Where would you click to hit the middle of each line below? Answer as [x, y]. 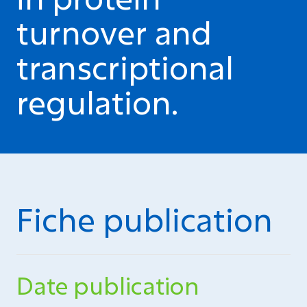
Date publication [108, 285]
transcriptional [125, 67]
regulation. [97, 102]
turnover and [114, 32]
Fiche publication [145, 219]
